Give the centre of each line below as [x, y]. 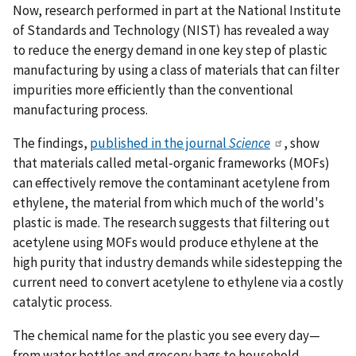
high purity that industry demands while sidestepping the [178, 262]
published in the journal [159, 143]
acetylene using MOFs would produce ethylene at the [166, 242]
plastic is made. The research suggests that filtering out [171, 222]
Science [250, 143]
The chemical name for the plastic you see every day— [166, 335]
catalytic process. [62, 302]
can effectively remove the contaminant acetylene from [171, 182]
